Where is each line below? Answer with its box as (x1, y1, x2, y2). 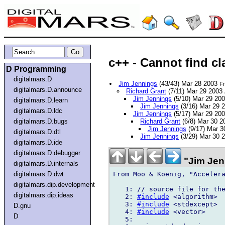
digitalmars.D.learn (14, 96, 68, 104)
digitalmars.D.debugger (14, 149, 81, 157)
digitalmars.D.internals (14, 159, 79, 167)
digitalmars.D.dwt (14, 170, 64, 178)
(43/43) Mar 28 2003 (157, 80, 220, 88)
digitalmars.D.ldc (14, 106, 63, 115)
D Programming (6, 64, 66, 73)
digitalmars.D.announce (14, 85, 82, 93)
